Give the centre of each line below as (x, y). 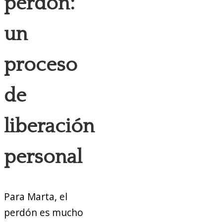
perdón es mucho (44, 213)
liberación (49, 127)
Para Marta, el (36, 197)
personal (43, 157)
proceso (41, 65)
